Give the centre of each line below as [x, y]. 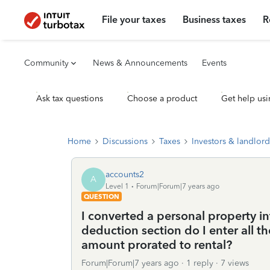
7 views [235, 263]
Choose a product [162, 99]
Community [46, 63]
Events [214, 63]
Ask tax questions [70, 99]
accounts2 [125, 174]
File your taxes [134, 20]
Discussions [125, 141]
